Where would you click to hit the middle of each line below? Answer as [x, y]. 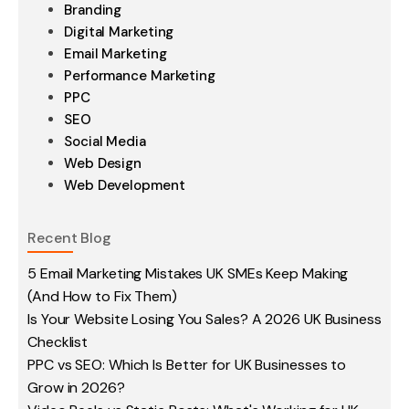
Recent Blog [69, 238]
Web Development [125, 185]
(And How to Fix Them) [102, 296]
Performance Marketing [140, 76]
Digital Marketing [119, 32]
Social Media [105, 142]
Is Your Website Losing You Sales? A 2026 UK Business [204, 319]
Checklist [58, 342]
